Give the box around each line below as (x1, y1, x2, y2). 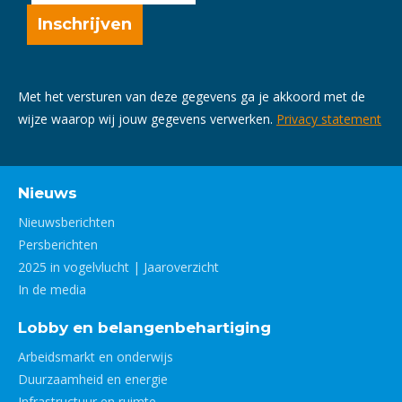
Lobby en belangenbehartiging (18, 319, 271, 336)
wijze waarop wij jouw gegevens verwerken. (18, 110, 276, 127)
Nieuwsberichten (18, 214, 115, 231)
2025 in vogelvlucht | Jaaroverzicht (18, 258, 219, 275)
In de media (18, 281, 86, 298)
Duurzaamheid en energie (18, 371, 168, 388)
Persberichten (18, 236, 98, 253)
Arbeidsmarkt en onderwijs (18, 348, 173, 365)
